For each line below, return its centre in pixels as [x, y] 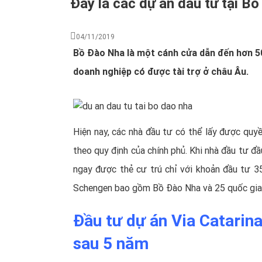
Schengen [93, 188]
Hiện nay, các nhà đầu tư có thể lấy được [158, 132]
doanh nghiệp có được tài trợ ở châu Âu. [161, 71]
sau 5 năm [111, 244]
